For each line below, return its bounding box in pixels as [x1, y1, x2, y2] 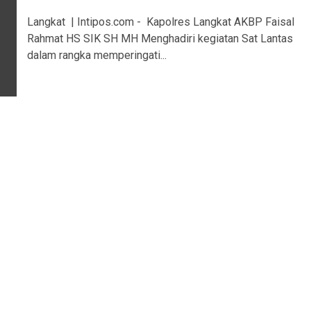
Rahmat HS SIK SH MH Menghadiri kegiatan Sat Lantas [27, 31, 293, 45]
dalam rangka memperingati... [27, 48, 167, 62]
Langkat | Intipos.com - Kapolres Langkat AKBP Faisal [27, 15, 294, 28]
